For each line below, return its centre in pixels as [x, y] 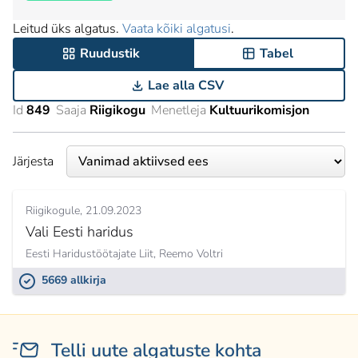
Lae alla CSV [186, 86]
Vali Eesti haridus [80, 232]
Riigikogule [53, 211]
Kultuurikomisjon [259, 110]
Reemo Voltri [191, 254]
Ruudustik [110, 54]
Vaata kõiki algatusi [177, 29]
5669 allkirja [74, 280]
